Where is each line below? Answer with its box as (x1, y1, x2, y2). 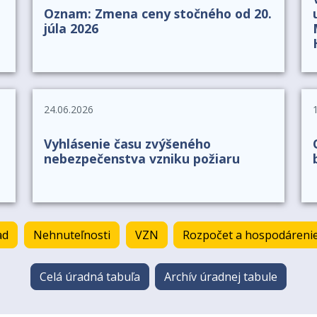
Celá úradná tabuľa (39, 268, 140, 284)
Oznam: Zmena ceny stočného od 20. (44, 4, 272, 22)
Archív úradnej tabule (164, 268, 278, 284)
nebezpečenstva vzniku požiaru (44, 149, 240, 167)
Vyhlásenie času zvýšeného (44, 134, 211, 152)
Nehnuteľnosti (33, 227, 110, 243)
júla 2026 (44, 19, 98, 37)
